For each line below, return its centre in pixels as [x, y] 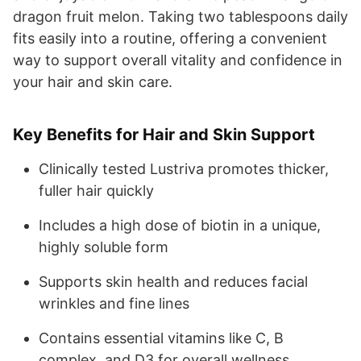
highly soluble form [104, 247]
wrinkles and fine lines [114, 303]
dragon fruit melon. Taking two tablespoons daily [180, 16]
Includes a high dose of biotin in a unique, [180, 225]
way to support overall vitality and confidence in [178, 60]
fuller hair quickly [96, 190]
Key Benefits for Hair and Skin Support [164, 134]
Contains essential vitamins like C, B [161, 338]
